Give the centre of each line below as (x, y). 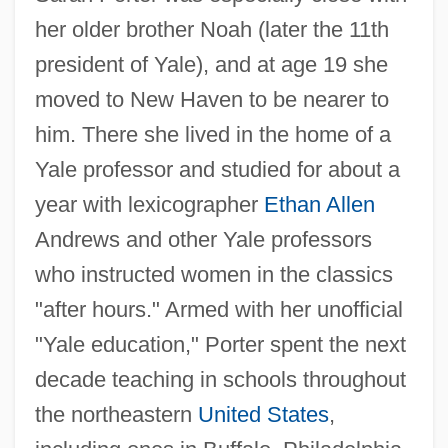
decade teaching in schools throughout (220, 379)
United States (263, 414)
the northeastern (116, 414)
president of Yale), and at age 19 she (211, 64)
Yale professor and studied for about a (217, 169)
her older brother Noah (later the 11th (211, 29)
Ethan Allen (319, 204)
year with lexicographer (149, 204)
